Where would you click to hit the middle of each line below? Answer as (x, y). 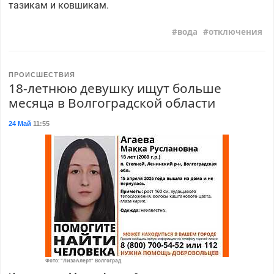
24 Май (20, 123)
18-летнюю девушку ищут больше (115, 88)
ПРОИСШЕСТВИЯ (42, 74)
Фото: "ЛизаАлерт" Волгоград (83, 260)
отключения (236, 32)
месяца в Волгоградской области (112, 102)
